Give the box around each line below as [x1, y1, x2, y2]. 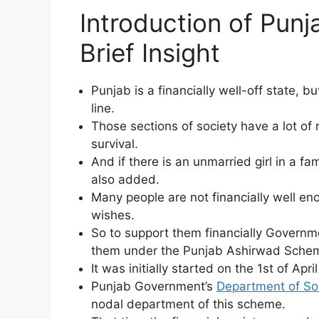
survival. [91, 136, 138, 151]
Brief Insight [80, 37, 220, 68]
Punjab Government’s [91, 278, 216, 293]
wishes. [91, 207, 135, 222]
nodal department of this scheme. [91, 296, 286, 311]
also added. [91, 172, 159, 187]
